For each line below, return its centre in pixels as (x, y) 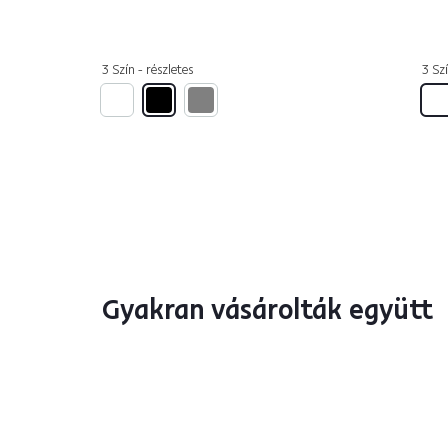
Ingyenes (156, 399)
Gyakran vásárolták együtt (267, 308)
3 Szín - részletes (147, 69)
